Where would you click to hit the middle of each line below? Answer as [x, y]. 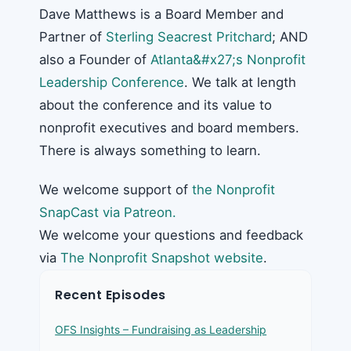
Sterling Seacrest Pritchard [189, 37]
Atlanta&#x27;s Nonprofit [228, 60]
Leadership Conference [112, 82]
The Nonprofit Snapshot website [162, 258]
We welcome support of [116, 190]
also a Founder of [95, 60]
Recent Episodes [110, 295]
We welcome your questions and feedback [171, 235]
